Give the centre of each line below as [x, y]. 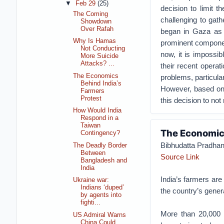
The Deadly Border [100, 145]
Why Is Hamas [95, 41]
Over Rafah [97, 29]
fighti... [91, 203]
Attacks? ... [98, 64]
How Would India [97, 111]
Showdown [96, 22]
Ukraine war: [91, 180]
